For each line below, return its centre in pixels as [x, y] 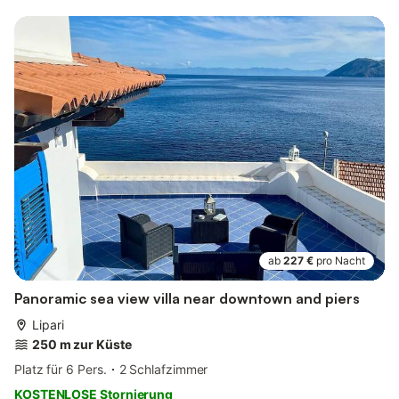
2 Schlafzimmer [163, 369]
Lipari [48, 324]
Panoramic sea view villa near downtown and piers [187, 298]
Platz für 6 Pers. [61, 369]
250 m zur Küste [82, 344]
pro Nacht [341, 260]
